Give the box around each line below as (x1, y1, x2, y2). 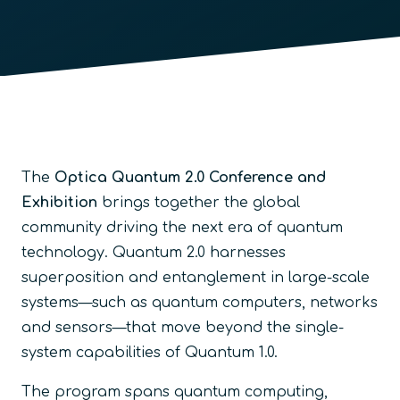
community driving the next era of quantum (21, 219, 343, 236)
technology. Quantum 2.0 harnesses (21, 244, 286, 261)
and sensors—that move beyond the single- (21, 319, 344, 336)
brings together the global (102, 194, 300, 211)
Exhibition (21, 194, 97, 211)
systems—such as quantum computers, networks (21, 294, 378, 311)
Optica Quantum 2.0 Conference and (54, 169, 326, 186)
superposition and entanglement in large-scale (21, 269, 370, 286)
